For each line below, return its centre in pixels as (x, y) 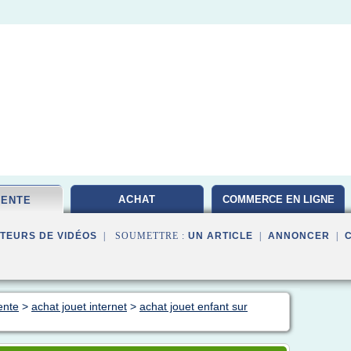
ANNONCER (299, 236)
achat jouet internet (79, 306)
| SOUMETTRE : (143, 236)
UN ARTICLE (221, 236)
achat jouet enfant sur (194, 306)
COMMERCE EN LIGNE (278, 199)
